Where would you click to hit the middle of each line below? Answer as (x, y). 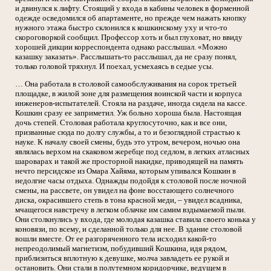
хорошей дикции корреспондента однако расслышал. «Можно (121, 47)
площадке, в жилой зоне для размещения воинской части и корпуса (129, 94)
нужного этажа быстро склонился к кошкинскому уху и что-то (121, 28)
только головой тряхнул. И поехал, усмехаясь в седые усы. (114, 67)
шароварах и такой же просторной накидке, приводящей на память (129, 162)
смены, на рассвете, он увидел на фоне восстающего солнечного (125, 191)
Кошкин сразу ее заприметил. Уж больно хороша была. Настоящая (128, 113)
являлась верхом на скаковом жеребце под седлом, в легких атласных (132, 152)
